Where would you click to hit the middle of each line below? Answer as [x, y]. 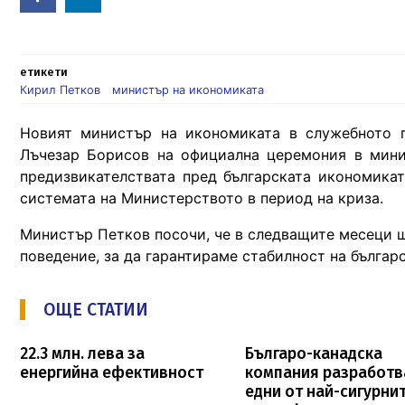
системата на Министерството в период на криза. [202, 198]
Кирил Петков [60, 90]
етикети [44, 72]
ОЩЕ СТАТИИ [96, 309]
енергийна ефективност [112, 372]
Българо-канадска [314, 353]
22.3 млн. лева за [82, 353]
